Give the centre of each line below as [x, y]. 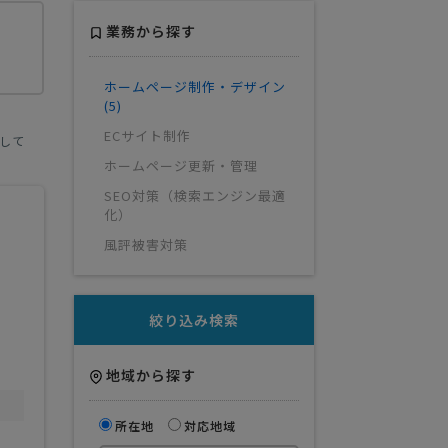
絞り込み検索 [194, 320]
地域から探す [151, 375]
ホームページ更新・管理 [181, 166]
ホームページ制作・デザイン [195, 87]
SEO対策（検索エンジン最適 [195, 196]
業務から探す [151, 31]
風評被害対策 [146, 245]
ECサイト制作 [147, 136]
